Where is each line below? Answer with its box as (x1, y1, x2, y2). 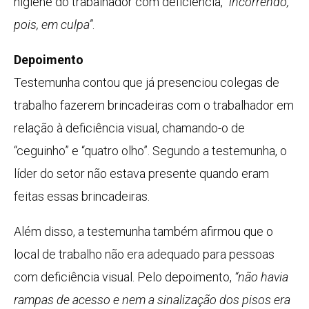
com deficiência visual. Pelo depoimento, (14, 270, 235, 285)
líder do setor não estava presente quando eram (14, 166, 269, 181)
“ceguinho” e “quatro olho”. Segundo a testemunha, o (14, 143, 287, 159)
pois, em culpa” (14, 17, 92, 32)
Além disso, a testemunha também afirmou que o (14, 224, 273, 239)
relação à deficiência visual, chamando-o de (14, 121, 245, 136)
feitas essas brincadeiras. (14, 189, 150, 204)
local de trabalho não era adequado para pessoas (14, 247, 275, 262)
